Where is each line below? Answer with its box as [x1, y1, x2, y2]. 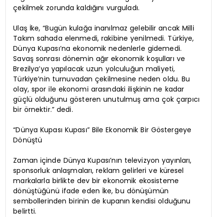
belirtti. [13, 206, 37, 216]
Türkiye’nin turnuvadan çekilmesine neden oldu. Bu [13, 74, 190, 84]
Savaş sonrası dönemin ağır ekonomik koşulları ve [13, 53, 185, 63]
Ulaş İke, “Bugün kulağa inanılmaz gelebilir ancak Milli [13, 23, 194, 33]
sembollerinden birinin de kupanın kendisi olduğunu [13, 196, 191, 206]
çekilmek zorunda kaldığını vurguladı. [13, 2, 140, 13]
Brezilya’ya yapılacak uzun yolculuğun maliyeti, [13, 63, 175, 74]
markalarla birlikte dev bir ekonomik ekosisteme [13, 175, 179, 186]
